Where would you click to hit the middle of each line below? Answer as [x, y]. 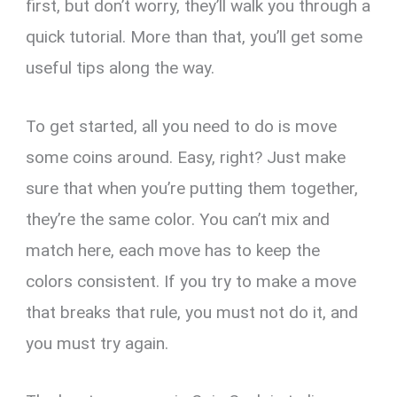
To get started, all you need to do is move [182, 126]
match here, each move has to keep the [173, 250]
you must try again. [97, 343]
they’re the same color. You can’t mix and [178, 219]
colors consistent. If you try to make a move [191, 281]
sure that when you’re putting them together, [192, 188]
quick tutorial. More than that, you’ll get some [195, 37]
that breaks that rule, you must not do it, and [192, 312]
